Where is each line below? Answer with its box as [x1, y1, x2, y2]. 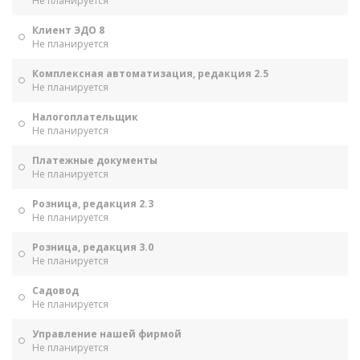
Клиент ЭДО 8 [32, 23, 104, 37]
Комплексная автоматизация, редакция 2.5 [32, 67, 268, 80]
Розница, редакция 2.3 [32, 197, 153, 211]
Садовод [32, 284, 79, 297]
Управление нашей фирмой [32, 327, 182, 341]
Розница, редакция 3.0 [32, 240, 153, 254]
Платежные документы [32, 153, 157, 167]
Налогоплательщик [32, 110, 138, 124]
